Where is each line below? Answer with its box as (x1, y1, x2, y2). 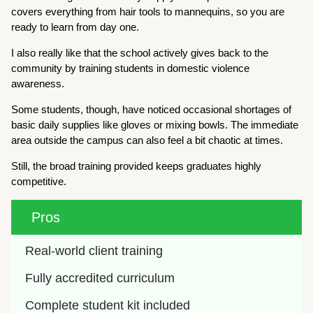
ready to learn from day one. (11, 21, 143, 34)
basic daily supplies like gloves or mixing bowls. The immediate (11, 119, 299, 131)
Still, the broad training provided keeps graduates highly (11, 160, 262, 173)
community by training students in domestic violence (11, 62, 250, 75)
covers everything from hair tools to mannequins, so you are (11, 6, 285, 18)
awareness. (11, 78, 65, 90)
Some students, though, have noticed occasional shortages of (11, 103, 292, 116)
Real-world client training (25, 244, 163, 259)
